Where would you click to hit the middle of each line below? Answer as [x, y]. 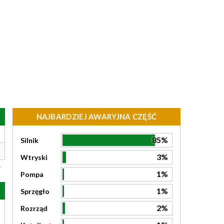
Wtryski [34, 157]
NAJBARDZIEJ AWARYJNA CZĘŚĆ [96, 116]
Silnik [29, 140]
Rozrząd [34, 208]
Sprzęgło [35, 191]
